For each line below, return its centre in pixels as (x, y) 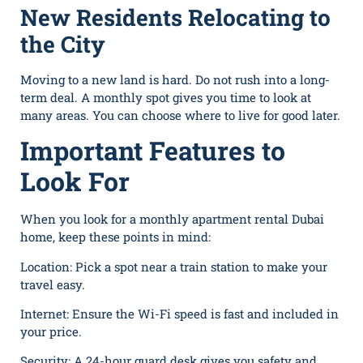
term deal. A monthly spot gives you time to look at (166, 97)
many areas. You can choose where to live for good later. (180, 115)
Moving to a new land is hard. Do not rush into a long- (175, 79)
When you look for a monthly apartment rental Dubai (172, 219)
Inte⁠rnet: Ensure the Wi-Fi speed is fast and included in (179, 313)
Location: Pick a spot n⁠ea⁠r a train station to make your (174, 266)
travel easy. (53, 284)
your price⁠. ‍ (53, 331)
